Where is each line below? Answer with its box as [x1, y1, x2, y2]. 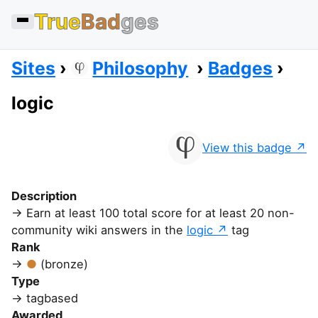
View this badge [202, 141, 292, 155]
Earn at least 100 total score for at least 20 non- [26, 206, 295, 220]
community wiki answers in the [11, 223, 187, 237]
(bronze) [40, 257, 88, 271]
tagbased [26, 291, 78, 305]
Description [11, 189, 77, 203]
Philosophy [92, 57, 189, 79]
